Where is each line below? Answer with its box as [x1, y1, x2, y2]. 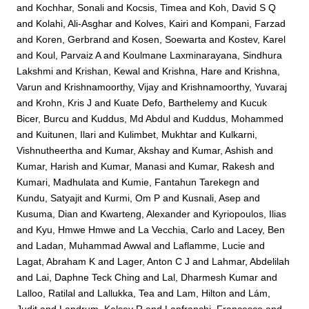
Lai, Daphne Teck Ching [36, 271, 141, 283]
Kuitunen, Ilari [36, 128, 97, 140]
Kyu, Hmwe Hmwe [36, 223, 117, 235]
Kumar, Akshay [105, 144, 170, 156]
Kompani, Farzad [210, 17, 286, 29]
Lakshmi [17, 65, 54, 77]
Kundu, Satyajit [17, 192, 83, 203]
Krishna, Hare [162, 65, 223, 77]
